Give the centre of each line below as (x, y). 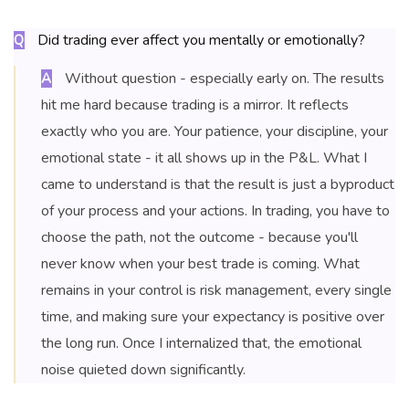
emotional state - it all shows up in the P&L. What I (204, 158)
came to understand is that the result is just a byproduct (218, 185)
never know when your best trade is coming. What (200, 264)
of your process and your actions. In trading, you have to (215, 211)
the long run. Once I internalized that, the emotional (201, 344)
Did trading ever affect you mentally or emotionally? (199, 41)
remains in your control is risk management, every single (216, 291)
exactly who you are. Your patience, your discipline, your (215, 132)
